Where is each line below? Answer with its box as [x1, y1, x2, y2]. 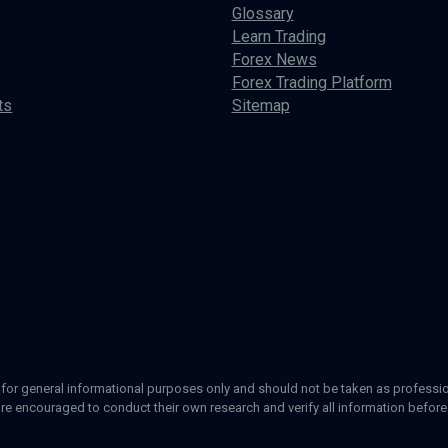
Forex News [231, 49, 317, 69]
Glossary [231, 3, 294, 23]
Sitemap [231, 95, 290, 115]
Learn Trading [231, 26, 326, 46]
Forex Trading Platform [231, 72, 392, 92]
